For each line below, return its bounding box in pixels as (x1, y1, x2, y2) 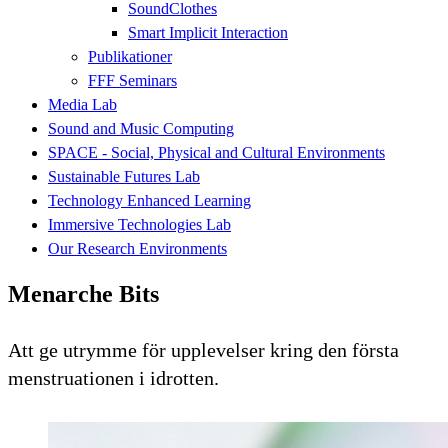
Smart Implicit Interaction (128, 23, 288, 41)
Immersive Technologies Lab (48, 215, 231, 233)
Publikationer (88, 47, 172, 65)
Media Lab (48, 95, 117, 113)
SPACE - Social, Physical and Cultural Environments (48, 143, 385, 161)
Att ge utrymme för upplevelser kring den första (8, 338, 399, 361)
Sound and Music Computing (48, 119, 234, 137)
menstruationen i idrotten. (8, 366, 219, 389)
